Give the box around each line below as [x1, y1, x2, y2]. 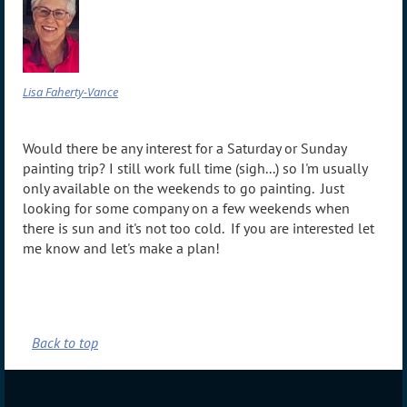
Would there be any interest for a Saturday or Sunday [23, 139, 346, 158]
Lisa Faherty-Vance [23, 84, 118, 101]
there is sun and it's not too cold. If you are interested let [23, 219, 374, 238]
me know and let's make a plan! [23, 239, 220, 258]
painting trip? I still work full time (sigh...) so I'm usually [23, 159, 367, 178]
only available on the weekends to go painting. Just [23, 179, 344, 198]
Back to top [32, 333, 98, 352]
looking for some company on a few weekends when [23, 199, 350, 218]
